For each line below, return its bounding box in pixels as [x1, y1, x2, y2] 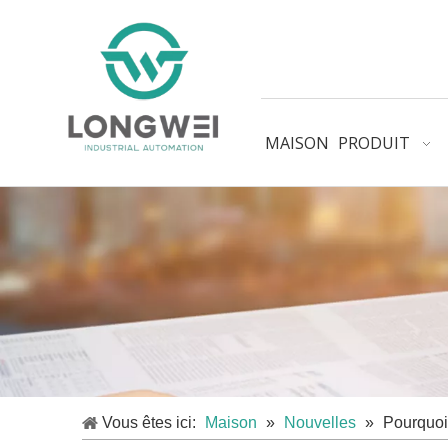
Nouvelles [284, 414, 356, 431]
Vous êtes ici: [102, 414, 196, 431]
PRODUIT [337, 132, 410, 154]
